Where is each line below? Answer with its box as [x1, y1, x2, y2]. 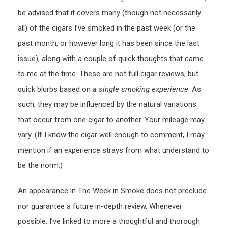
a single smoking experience [93, 84, 188, 94]
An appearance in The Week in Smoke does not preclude [18, 186, 207, 196]
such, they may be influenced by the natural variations [18, 100, 196, 109]
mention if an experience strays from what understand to [18, 146, 209, 155]
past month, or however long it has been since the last [18, 39, 199, 48]
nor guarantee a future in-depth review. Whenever [18, 202, 182, 211]
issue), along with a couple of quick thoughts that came [18, 54, 204, 64]
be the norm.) [18, 161, 63, 170]
